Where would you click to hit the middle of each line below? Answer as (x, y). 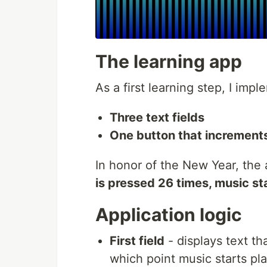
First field (137, 241)
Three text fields (157, 118)
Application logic (169, 215)
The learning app (169, 62)
